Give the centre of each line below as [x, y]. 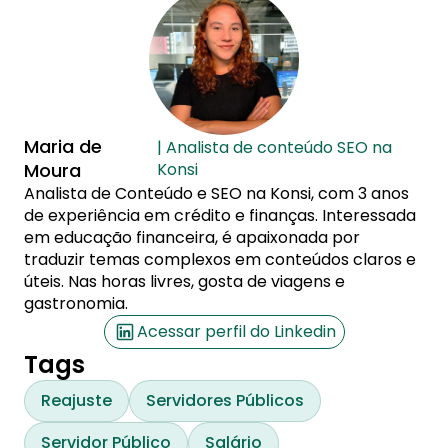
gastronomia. [76, 303]
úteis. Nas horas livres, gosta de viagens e [184, 281]
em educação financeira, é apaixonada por [192, 237]
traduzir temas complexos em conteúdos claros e [220, 259]
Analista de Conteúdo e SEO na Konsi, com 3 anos [216, 193]
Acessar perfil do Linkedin [236, 331]
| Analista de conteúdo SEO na [275, 147]
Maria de [63, 146]
